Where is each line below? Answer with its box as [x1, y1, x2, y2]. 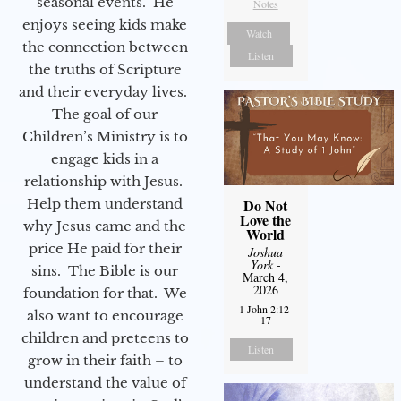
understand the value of [23, 373, 186, 391]
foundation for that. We [22, 284, 187, 302]
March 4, [243, 268, 289, 286]
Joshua [248, 243, 284, 260]
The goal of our [52, 105, 158, 123]
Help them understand [27, 194, 183, 212]
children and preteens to [21, 328, 189, 346]
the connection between [21, 38, 188, 55]
